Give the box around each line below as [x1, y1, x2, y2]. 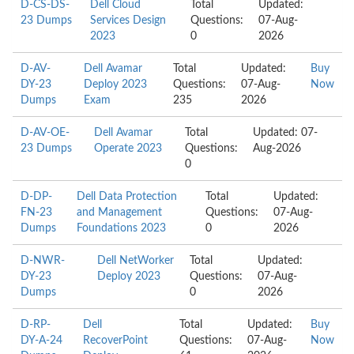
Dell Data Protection [77, 191, 178, 202]
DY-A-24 [21, 335, 62, 346]
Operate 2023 [94, 143, 163, 154]
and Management [77, 207, 163, 218]
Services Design [89, 15, 166, 26]
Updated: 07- [253, 127, 318, 138]
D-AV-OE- [21, 127, 70, 138]
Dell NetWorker [97, 255, 175, 266]
